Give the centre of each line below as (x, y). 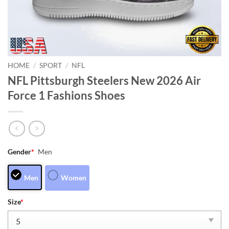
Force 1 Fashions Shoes (66, 95)
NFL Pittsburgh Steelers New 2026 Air (104, 80)
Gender (19, 152)
